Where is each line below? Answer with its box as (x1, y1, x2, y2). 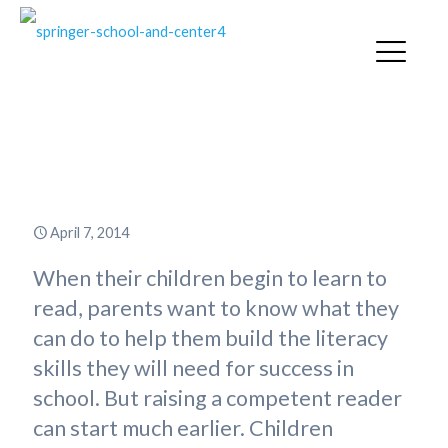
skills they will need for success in (33, 355, 354, 381)
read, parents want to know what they (33, 295, 399, 321)
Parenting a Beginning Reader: (48, 107, 400, 139)
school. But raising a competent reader (33, 385, 402, 411)
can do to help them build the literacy (33, 325, 388, 351)
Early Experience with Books (57, 140, 391, 172)
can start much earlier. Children (33, 415, 333, 441)
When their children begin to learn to (33, 265, 387, 291)
